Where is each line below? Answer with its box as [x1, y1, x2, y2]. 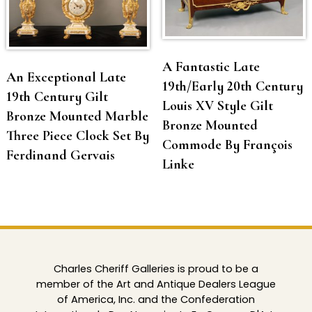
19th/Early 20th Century [162, 78, 303, 95]
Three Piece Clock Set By [6, 127, 149, 144]
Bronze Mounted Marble [6, 107, 148, 125]
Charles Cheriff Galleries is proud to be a [53, 262, 258, 276]
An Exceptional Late [6, 68, 126, 86]
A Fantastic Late [162, 58, 260, 76]
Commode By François [162, 136, 292, 154]
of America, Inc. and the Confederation [56, 292, 255, 307]
